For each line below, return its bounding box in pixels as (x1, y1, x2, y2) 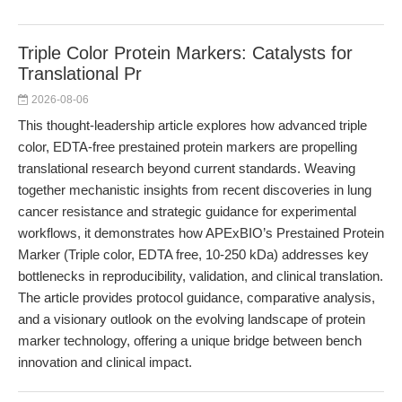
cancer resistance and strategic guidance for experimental (18, 204, 356, 219)
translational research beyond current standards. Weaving (18, 161, 355, 176)
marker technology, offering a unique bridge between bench (18, 333, 362, 348)
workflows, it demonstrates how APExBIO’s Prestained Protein (18, 225, 384, 240)
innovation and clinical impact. (18, 354, 192, 370)
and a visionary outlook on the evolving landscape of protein (18, 311, 365, 327)
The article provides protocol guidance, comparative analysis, (18, 290, 375, 305)
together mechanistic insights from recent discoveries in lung (18, 182, 371, 197)
